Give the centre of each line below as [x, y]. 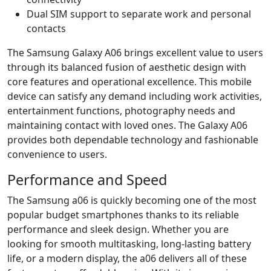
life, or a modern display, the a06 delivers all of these [127, 258]
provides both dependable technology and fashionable [133, 139]
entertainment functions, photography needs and [121, 110]
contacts [46, 28]
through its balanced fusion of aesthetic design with [127, 67]
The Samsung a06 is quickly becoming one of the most [132, 200]
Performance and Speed [87, 179]
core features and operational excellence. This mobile [129, 81]
